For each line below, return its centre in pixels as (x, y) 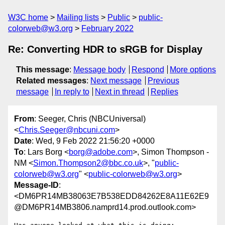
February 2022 (107, 28)
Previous (163, 81)
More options (193, 70)
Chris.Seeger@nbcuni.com (67, 130)
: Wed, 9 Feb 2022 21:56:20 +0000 (93, 141)
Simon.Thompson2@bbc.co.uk (88, 163)
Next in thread (120, 92)
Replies (164, 92)
